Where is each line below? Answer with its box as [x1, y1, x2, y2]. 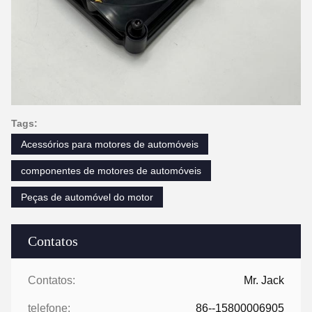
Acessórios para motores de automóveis [21, 138, 198, 150]
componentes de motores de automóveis [21, 164, 201, 176]
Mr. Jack [244, 274, 284, 286]
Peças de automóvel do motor [21, 191, 153, 203]
